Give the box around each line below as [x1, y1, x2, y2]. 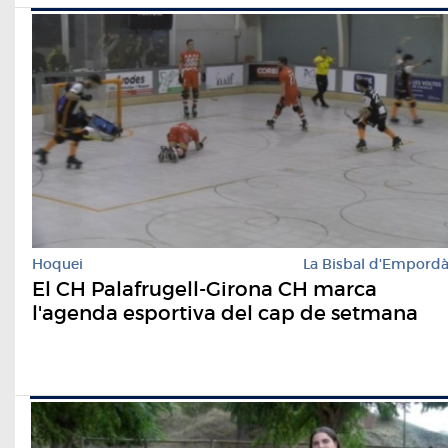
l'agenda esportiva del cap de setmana [32, 301, 418, 326]
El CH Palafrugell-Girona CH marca [32, 277, 377, 302]
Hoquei [32, 255, 83, 274]
